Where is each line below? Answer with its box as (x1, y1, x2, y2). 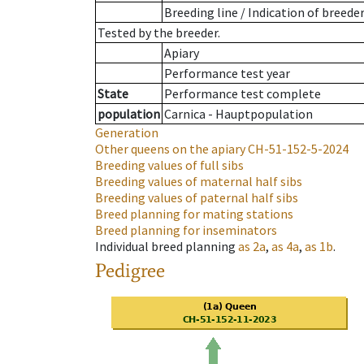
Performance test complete (164, 85, 321, 102)
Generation (95, 124, 158, 141)
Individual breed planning (95, 238, 236, 255)
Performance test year (164, 65, 290, 82)
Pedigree (95, 258, 165, 283)
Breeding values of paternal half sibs (95, 189, 298, 206)
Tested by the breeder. (97, 24, 220, 41)
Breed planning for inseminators (95, 222, 277, 239)
